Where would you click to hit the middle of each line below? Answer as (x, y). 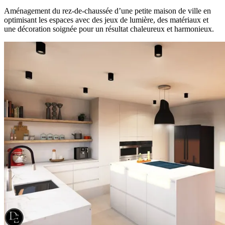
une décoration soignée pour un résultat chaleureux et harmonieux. (109, 29)
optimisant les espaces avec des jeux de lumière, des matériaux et (106, 20)
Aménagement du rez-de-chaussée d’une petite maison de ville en (107, 11)
